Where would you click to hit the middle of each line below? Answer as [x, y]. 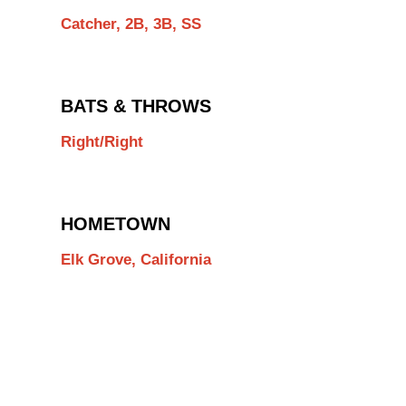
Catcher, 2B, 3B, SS [131, 24]
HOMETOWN [116, 223]
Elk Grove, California [136, 260]
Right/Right [102, 142]
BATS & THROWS [136, 106]
